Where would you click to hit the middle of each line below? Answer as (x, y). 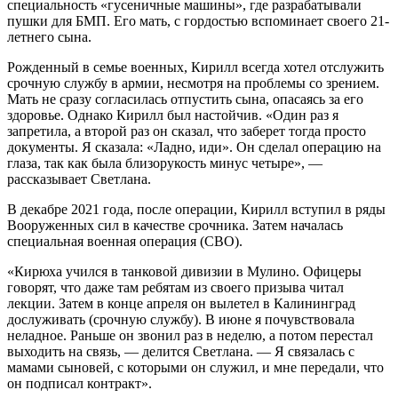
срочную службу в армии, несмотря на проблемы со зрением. (193, 84)
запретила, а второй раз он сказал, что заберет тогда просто (187, 131)
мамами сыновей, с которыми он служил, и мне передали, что (195, 368)
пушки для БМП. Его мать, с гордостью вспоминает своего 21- (198, 21)
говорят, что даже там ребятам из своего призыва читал (175, 288)
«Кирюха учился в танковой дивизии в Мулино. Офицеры (184, 272)
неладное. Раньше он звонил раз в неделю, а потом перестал (190, 336)
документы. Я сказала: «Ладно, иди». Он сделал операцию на (194, 147)
